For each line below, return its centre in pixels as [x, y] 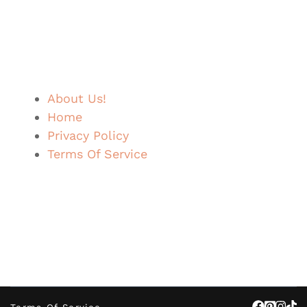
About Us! [77, 98]
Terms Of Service [97, 153]
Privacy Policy [88, 135]
